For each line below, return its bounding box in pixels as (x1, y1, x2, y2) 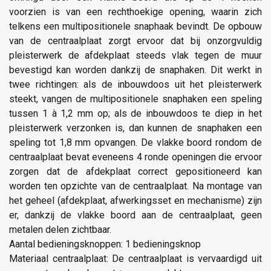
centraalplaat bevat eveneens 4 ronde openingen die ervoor (9, 151, 262, 163)
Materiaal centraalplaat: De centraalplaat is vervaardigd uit (9, 252, 262, 264)
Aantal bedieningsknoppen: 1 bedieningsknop (9, 238, 201, 250)
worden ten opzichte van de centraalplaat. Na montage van (9, 180, 262, 192)
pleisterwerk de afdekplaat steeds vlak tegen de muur (9, 49, 262, 61)
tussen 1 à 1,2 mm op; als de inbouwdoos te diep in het (9, 107, 262, 119)
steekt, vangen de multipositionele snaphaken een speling (9, 93, 262, 105)
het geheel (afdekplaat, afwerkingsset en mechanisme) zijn (9, 194, 262, 206)
